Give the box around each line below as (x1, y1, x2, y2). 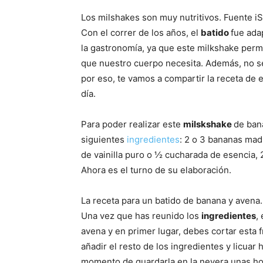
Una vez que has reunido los (81, 210, 201, 222)
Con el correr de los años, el (81, 27, 201, 39)
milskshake (183, 119, 234, 130)
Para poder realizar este (81, 119, 183, 130)
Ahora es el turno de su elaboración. (81, 164, 231, 176)
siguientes (81, 134, 127, 146)
